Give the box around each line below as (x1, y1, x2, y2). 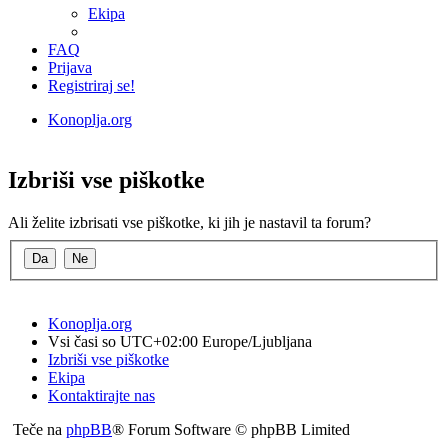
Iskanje (147, 129, 192, 146)
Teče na (13, 420, 66, 438)
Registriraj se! (48, 77, 135, 94)
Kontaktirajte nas (48, 386, 155, 404)
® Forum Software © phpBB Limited (112, 420, 350, 438)
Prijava (48, 59, 92, 76)
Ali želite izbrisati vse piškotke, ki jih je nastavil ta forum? (8, 213, 371, 231)
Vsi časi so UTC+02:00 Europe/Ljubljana (48, 332, 312, 350)
